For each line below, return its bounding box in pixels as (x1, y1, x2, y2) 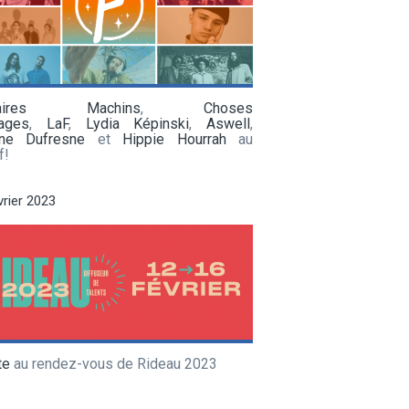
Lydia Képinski (85, 114, 190, 132)
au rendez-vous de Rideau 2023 (10, 354, 217, 372)
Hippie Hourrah (122, 130, 226, 148)
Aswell (206, 114, 250, 132)
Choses (204, 99, 253, 117)
